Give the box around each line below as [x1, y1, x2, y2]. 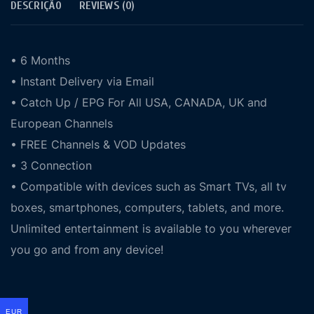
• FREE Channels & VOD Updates [11, 137, 186, 151]
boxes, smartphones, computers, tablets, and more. [11, 200, 284, 214]
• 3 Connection [11, 158, 92, 172]
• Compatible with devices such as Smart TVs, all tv [11, 179, 287, 193]
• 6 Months [11, 53, 70, 67]
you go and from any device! [11, 243, 163, 257]
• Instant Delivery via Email [11, 74, 154, 88]
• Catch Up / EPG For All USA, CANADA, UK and [11, 95, 267, 109]
